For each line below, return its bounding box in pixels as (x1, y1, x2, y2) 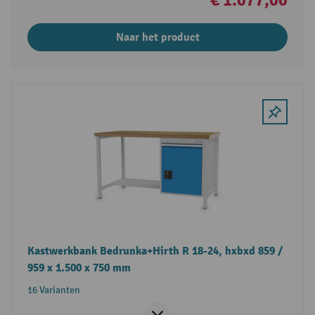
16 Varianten (27, 284, 80, 297)
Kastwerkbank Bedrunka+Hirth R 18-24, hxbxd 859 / (27, 244, 283, 259)
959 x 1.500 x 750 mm (27, 261, 131, 276)
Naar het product (115, 30, 200, 45)
